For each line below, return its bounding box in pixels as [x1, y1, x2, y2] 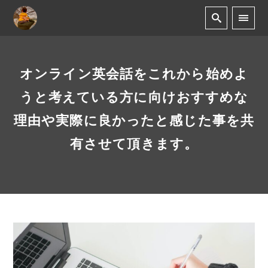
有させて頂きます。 [69, 136, 199, 151]
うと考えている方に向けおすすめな [19, 89, 249, 105]
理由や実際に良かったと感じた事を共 [13, 112, 255, 128]
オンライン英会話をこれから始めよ [20, 66, 248, 81]
